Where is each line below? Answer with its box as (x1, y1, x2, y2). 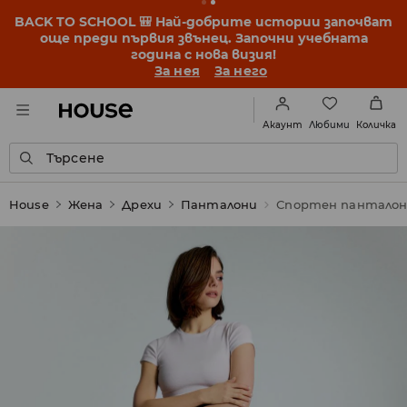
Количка (356, 119, 396, 131)
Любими (309, 118, 350, 131)
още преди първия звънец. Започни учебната (39, 30, 368, 46)
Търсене (46, 150, 105, 166)
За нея (154, 63, 200, 79)
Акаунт (263, 119, 303, 131)
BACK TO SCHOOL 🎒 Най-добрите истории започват (15, 14, 392, 30)
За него (213, 63, 268, 79)
